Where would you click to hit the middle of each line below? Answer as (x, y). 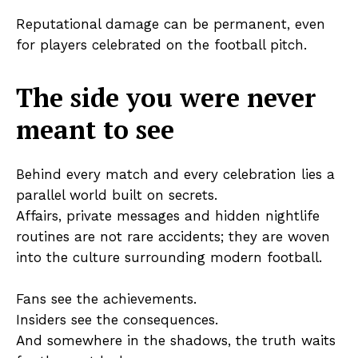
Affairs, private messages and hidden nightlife (168, 215)
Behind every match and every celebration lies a (175, 174)
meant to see (95, 129)
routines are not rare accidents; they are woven (173, 236)
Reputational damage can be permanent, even (171, 24)
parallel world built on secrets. (117, 195)
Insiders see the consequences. (117, 319)
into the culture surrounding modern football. (169, 257)
